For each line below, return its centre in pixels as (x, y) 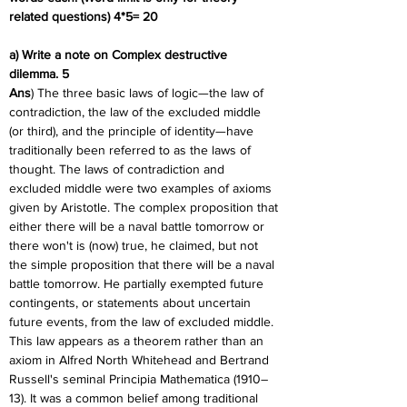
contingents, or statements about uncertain (132, 303)
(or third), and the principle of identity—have (133, 131)
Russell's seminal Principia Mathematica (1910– (139, 379)
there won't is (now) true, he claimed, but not (135, 245)
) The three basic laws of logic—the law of (149, 93)
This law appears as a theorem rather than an (138, 341)
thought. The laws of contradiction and (119, 169)
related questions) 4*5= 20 (84, 16)
